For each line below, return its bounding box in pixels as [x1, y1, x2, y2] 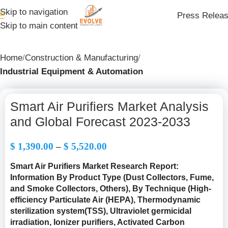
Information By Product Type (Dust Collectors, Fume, [10, 173, 214, 182]
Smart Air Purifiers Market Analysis [10, 99, 209, 113]
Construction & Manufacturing [25, 53, 138, 63]
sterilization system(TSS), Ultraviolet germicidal [10, 207, 191, 215]
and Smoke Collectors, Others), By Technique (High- [10, 184, 211, 193]
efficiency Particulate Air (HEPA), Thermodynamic [10, 195, 201, 204]
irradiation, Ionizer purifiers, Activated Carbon [10, 218, 185, 226]
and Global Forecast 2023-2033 [10, 115, 190, 129]
